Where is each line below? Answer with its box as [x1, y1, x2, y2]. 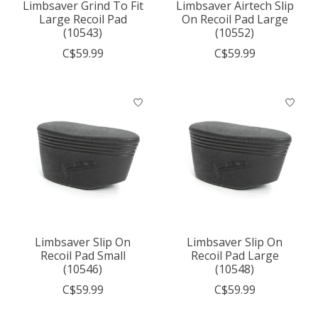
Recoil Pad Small [40, 247, 126, 263]
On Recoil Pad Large [181, 11, 288, 27]
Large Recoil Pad [38, 11, 127, 27]
